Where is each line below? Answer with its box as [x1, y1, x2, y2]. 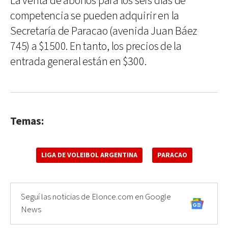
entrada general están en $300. [10, 54, 147, 70]
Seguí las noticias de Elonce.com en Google [21, 191, 171, 203]
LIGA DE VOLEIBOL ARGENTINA [41, 151, 137, 160]
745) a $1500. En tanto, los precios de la [10, 39, 182, 54]
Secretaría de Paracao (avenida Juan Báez [10, 24, 197, 39]
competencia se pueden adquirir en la [10, 9, 180, 24]
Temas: [10, 115, 44, 129]
